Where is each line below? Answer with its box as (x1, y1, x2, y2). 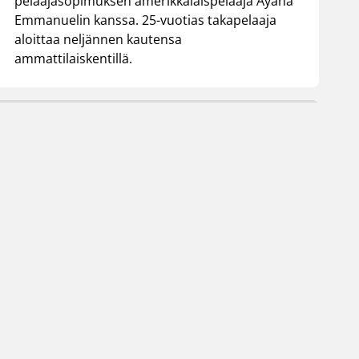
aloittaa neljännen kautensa (14, 30, 182, 49)
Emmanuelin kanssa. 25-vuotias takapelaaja (14, 11, 276, 30)
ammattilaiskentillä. (14, 50, 132, 68)
